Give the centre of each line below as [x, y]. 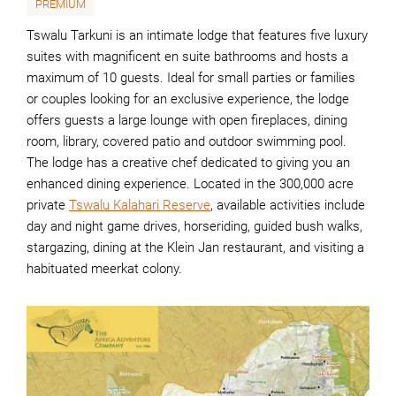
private [48, 205]
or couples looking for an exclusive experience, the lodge [188, 99]
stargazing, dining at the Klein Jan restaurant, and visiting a [195, 247]
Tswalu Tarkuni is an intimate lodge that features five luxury [197, 35]
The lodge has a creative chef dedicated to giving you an [188, 163]
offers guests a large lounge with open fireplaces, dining [187, 120]
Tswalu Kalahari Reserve [140, 205]
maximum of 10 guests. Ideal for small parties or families [191, 78]
